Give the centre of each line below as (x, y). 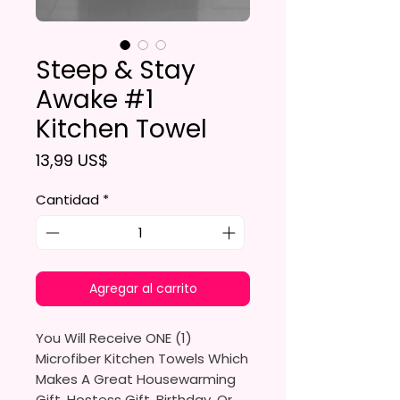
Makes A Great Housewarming (136, 379)
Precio (132, 160)
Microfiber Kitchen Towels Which (142, 358)
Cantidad (67, 200)
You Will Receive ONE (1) (114, 337)
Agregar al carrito (143, 288)
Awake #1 (95, 100)
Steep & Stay (116, 71)
